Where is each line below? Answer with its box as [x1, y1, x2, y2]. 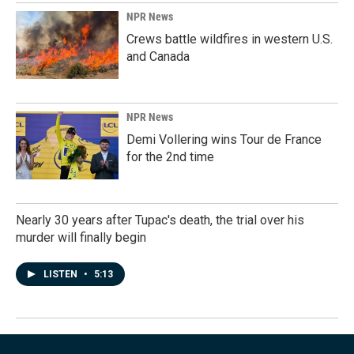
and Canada [126, 49, 190, 64]
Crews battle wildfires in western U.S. [126, 32, 333, 47]
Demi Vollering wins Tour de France [126, 132, 322, 147]
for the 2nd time [126, 149, 214, 164]
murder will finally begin [16, 230, 146, 245]
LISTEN [43, 269, 80, 280]
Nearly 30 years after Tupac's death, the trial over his [16, 213, 304, 228]
